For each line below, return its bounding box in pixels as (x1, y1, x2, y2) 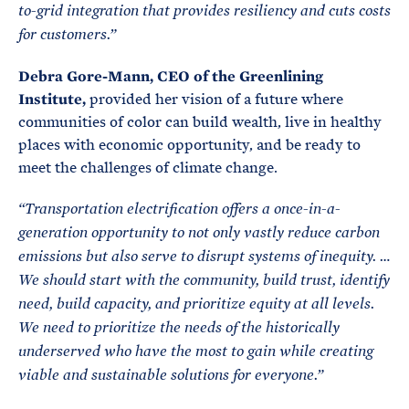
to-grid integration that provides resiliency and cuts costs (18, 3, 391, 19)
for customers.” (18, 26, 116, 43)
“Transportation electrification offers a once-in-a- (18, 201, 341, 217)
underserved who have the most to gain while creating (18, 343, 373, 360)
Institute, (18, 89, 89, 109)
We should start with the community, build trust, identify (18, 272, 390, 288)
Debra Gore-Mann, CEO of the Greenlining (18, 67, 323, 86)
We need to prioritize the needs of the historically (18, 320, 340, 336)
